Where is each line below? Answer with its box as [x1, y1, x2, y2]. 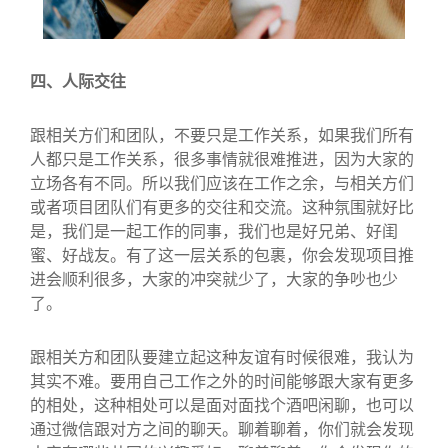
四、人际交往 [30, 69, 126, 92]
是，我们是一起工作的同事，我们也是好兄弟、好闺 [30, 219, 398, 242]
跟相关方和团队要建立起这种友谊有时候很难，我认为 [30, 345, 414, 368]
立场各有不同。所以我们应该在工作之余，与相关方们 [30, 171, 414, 194]
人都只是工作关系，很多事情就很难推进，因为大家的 [30, 147, 414, 170]
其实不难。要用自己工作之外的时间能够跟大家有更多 [30, 369, 414, 392]
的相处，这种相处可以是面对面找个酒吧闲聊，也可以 [30, 393, 414, 416]
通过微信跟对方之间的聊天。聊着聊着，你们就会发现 [30, 417, 414, 440]
